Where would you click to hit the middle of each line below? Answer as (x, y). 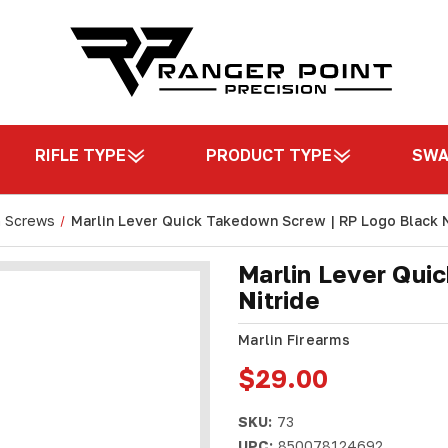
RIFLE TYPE (80, 155)
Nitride (279, 299)
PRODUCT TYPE (269, 155)
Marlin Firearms (294, 339)
